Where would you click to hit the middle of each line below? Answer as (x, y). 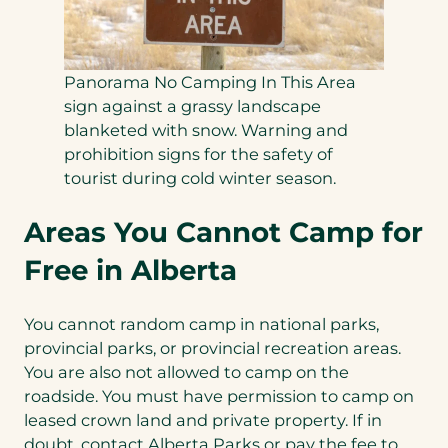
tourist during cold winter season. (200, 178)
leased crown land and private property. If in (203, 420)
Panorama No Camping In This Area (210, 82)
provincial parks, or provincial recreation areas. (212, 348)
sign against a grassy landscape (192, 106)
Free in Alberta (130, 270)
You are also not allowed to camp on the (186, 372)
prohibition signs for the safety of (198, 154)
